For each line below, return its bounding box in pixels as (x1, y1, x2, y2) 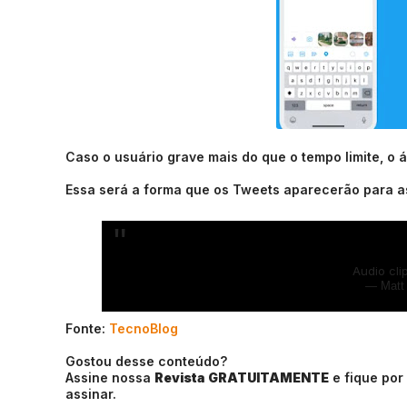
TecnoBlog (109, 321, 178, 336)
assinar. (65, 386, 116, 402)
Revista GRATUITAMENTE (154, 370, 329, 385)
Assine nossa (65, 370, 154, 385)
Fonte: (65, 321, 109, 336)
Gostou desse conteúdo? (65, 353, 227, 369)
